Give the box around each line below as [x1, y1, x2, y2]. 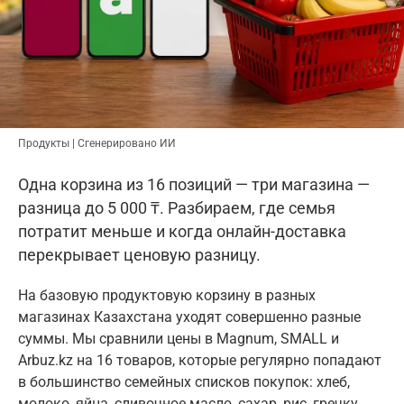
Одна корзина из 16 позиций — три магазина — [18, 174, 370, 194]
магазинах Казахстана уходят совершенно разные [18, 308, 361, 326]
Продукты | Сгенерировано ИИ [18, 136, 176, 150]
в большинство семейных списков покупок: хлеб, [18, 372, 350, 390]
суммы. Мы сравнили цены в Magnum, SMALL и [18, 329, 339, 347]
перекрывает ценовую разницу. [18, 244, 261, 264]
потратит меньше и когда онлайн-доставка [18, 221, 346, 241]
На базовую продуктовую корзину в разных [18, 286, 316, 304]
